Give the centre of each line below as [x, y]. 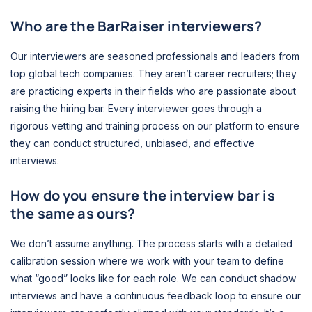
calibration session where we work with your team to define [147, 260]
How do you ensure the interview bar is [143, 195]
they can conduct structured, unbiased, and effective [133, 143]
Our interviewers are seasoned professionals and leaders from [155, 56]
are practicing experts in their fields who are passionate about [153, 91]
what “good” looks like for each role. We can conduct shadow [153, 278]
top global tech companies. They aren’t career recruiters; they [154, 74]
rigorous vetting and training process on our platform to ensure [155, 126]
